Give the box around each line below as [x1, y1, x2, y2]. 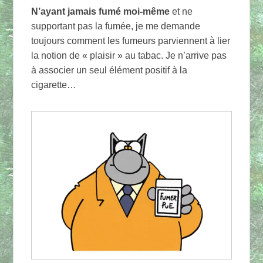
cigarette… [31, 79, 77, 90]
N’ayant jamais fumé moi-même [31, 6, 170, 16]
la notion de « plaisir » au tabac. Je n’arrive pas [31, 50, 227, 60]
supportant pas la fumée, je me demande [31, 21, 201, 31]
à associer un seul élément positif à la [31, 65, 188, 75]
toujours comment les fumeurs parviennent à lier [31, 35, 231, 46]
